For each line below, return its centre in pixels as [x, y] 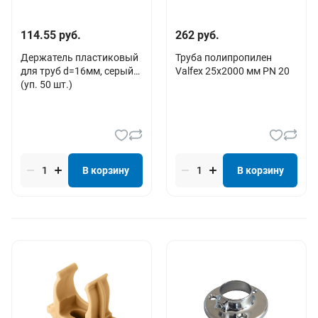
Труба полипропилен [224, 57]
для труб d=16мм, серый [77, 71]
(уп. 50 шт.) [46, 84]
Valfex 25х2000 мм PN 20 [232, 71]
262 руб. [197, 35]
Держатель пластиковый [79, 57]
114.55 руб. [51, 35]
